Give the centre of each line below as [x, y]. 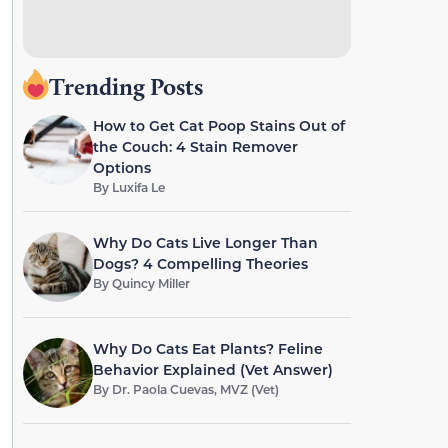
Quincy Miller [150, 283]
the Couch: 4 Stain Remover [195, 146]
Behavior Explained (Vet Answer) [212, 369]
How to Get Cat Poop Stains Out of [218, 125]
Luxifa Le [138, 187]
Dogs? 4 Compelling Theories [200, 263]
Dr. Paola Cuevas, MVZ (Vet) [195, 389]
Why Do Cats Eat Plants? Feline [207, 348]
